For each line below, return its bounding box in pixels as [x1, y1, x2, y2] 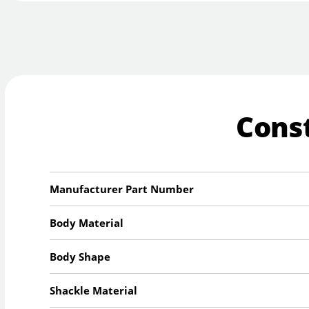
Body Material [50, 215, 124, 230]
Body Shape [50, 249, 111, 263]
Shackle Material [50, 283, 138, 297]
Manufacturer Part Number [50, 181, 195, 196]
